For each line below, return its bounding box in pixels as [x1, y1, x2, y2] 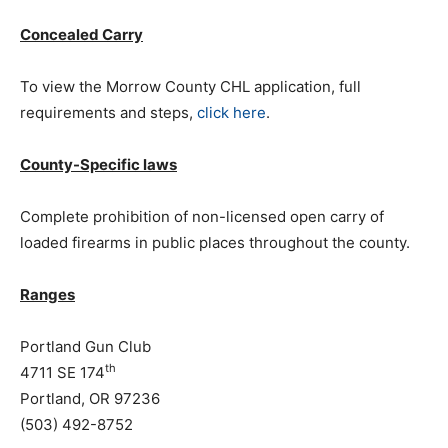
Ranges [20, 285, 75, 304]
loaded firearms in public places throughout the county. [20, 233, 410, 252]
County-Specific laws [20, 155, 177, 174]
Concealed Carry [20, 25, 143, 44]
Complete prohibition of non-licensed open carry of [20, 207, 384, 226]
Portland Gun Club [20, 337, 151, 356]
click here [197, 103, 266, 122]
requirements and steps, [20, 103, 197, 122]
